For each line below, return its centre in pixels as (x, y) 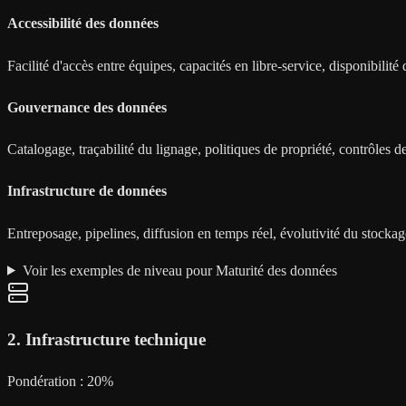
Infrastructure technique (116, 340)
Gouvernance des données (87, 107)
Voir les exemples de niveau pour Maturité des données (179, 270)
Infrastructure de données (87, 191)
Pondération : (45, 382)
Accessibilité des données (83, 24)
